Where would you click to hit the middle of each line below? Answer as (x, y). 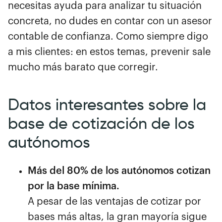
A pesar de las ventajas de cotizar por (114, 201)
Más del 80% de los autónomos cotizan (119, 171)
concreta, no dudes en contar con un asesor (110, 21)
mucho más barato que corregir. (83, 67)
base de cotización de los (101, 123)
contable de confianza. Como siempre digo (108, 36)
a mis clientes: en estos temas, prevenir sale (109, 52)
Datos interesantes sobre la (107, 104)
